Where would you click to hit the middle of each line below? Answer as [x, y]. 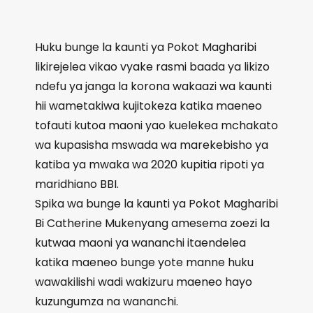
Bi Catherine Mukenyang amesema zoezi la [152, 223]
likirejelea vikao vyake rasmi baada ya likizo [152, 67]
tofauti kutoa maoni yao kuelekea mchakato [156, 125]
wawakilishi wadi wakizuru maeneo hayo [144, 282]
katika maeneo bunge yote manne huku [144, 262]
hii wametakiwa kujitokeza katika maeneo [148, 106]
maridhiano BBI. [77, 184]
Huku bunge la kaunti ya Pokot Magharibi [146, 47]
